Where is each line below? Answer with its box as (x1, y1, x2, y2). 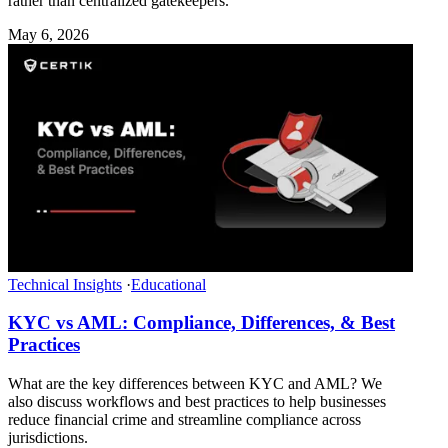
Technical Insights (8, 275, 122, 293)
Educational (131, 275, 206, 293)
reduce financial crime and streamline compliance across (8, 411, 361, 429)
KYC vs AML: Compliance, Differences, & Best (8, 312, 395, 334)
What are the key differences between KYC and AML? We (8, 375, 382, 393)
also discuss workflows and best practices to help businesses (8, 393, 386, 411)
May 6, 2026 (8, 25, 89, 43)
